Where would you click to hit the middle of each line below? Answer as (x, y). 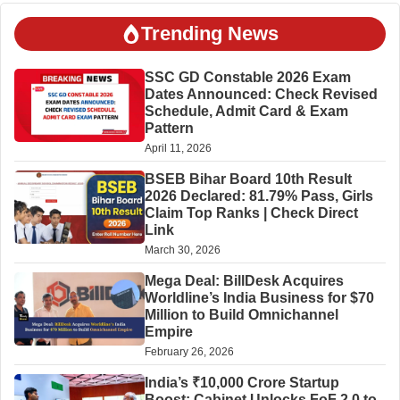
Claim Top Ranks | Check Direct (251, 213)
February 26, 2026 (189, 352)
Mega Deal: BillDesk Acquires (244, 281)
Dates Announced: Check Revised (261, 95)
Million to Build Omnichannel (241, 315)
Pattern (169, 129)
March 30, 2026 (182, 250)
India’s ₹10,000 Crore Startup (242, 383)
